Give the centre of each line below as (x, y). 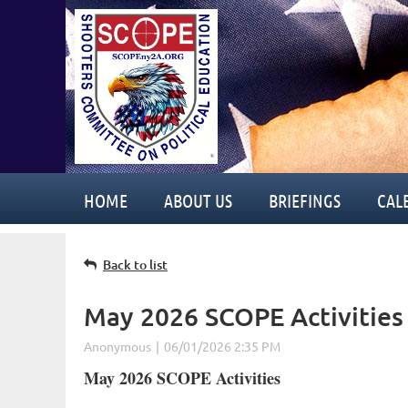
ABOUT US (198, 200)
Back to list (135, 265)
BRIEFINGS (305, 200)
